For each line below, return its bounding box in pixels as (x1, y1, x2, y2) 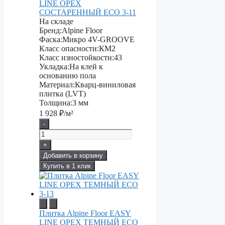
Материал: (39, 80, 75, 89)
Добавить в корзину (43, 152, 103, 160)
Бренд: (39, 26, 62, 35)
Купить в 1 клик (43, 162, 91, 170)
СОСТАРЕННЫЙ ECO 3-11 (39, 8, 136, 17)
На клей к (69, 62, 103, 71)
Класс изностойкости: (39, 53, 114, 62)
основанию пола (39, 71, 96, 80)
